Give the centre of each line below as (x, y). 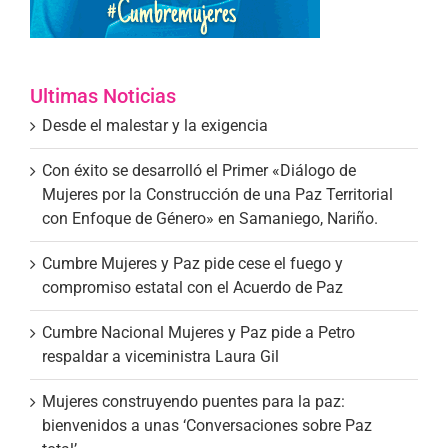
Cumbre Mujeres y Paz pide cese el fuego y (192, 263)
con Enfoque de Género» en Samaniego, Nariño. (210, 218)
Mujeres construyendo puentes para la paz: (193, 401)
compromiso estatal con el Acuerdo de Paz (192, 287)
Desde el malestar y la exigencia (155, 125)
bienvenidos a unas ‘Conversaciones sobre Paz (207, 425)
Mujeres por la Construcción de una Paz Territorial (217, 194)
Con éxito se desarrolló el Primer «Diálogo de (199, 170)
